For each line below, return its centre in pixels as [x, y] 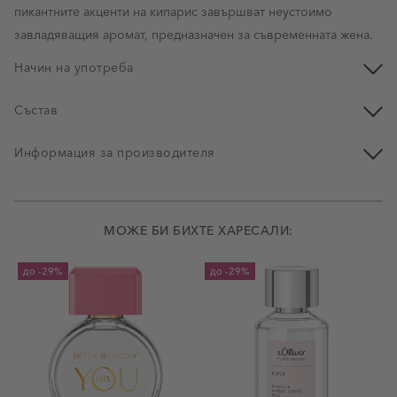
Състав [36, 110]
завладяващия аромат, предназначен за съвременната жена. [194, 35]
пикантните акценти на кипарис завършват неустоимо [173, 12]
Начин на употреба [74, 67]
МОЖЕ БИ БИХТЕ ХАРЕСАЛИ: [198, 230]
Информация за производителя [115, 152]
